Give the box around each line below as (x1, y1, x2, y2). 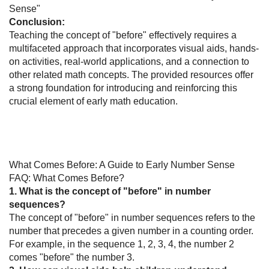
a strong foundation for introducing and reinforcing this (9, 83, 237, 94)
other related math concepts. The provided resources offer (9, 70, 253, 80)
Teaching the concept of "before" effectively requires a (9, 30, 237, 41)
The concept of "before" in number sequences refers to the (9, 213, 255, 223)
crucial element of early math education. (9, 96, 178, 107)
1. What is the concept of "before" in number (9, 186, 211, 197)
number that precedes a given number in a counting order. (9, 226, 253, 237)
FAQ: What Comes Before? (9, 173, 124, 184)
